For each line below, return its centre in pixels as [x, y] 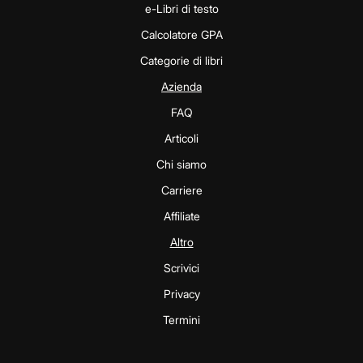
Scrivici [181, 268]
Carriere [181, 190]
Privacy [181, 294]
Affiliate [181, 216]
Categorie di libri [181, 61]
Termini [181, 320]
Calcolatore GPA [181, 35]
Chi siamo [181, 164]
